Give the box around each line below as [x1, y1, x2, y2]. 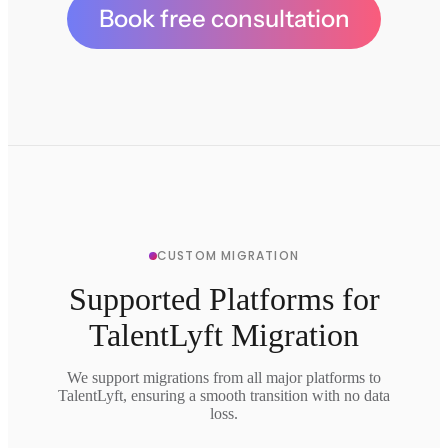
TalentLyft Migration [89, 317, 359, 353]
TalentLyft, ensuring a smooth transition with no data [58, 387, 390, 404]
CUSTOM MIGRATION [156, 247, 300, 264]
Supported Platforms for [68, 281, 380, 317]
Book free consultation [98, 4, 350, 33]
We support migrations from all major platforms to [67, 369, 381, 386]
